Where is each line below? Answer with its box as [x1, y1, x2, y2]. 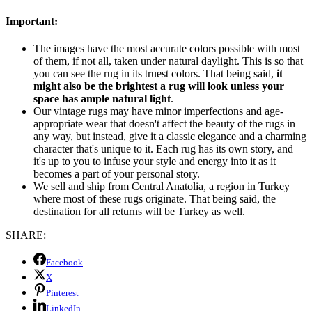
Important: [6, 15, 58, 27]
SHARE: [6, 229, 46, 242]
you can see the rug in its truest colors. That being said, [33, 68, 276, 80]
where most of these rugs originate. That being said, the [33, 193, 276, 205]
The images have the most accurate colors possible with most [33, 42, 300, 55]
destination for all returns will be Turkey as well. [33, 205, 245, 218]
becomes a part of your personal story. [33, 168, 200, 180]
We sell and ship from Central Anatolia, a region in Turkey [33, 180, 290, 193]
